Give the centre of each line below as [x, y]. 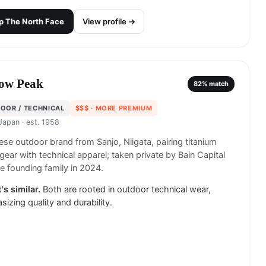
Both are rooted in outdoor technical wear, [127, 190]
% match [215, 83]
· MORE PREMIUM [121, 108]
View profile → [109, 22]
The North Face [35, 22]
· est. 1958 [39, 122]
